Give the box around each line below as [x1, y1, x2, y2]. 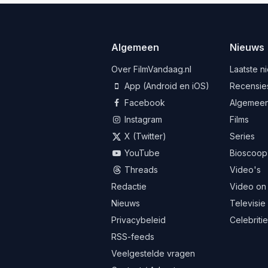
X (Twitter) [122, 130, 166, 141]
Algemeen [111, 41, 159, 53]
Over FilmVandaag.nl [111, 63, 191, 74]
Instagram [122, 114, 162, 124]
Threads [122, 164, 158, 175]
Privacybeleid [111, 214, 166, 225]
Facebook [122, 97, 165, 108]
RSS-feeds [111, 231, 154, 242]
